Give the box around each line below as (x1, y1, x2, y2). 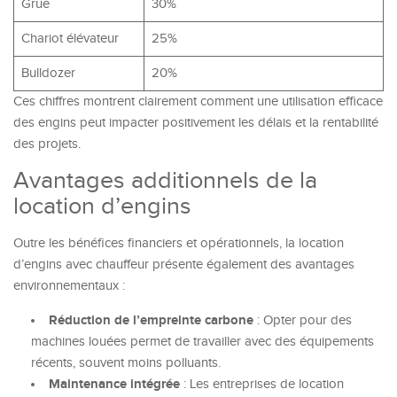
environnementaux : (13, 278, 125, 293)
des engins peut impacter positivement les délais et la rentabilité (13, 115, 378, 130)
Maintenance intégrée (49, 376, 180, 393)
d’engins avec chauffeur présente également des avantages (13, 257, 354, 272)
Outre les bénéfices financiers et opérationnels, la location (13, 236, 344, 251)
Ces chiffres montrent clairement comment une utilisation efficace (13, 94, 383, 109)
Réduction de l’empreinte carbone (49, 312, 253, 329)
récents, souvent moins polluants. (31, 355, 221, 370)
